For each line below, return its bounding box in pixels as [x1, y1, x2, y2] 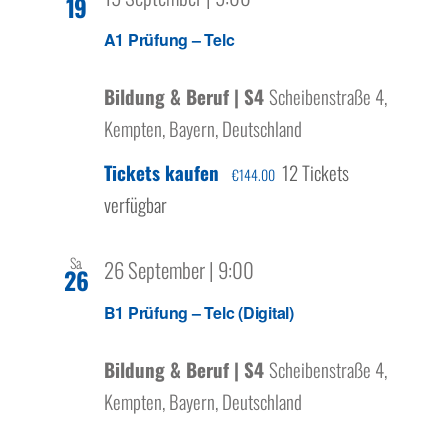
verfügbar [103, 189, 167, 218]
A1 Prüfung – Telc [103, 27, 235, 51]
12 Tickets [281, 157, 349, 186]
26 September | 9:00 [103, 253, 254, 285]
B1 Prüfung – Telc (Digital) [103, 301, 295, 325]
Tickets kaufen [103, 157, 224, 186]
